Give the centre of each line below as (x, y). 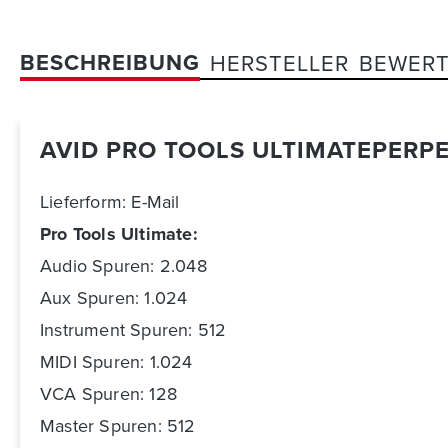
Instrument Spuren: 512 (133, 330)
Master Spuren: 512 (118, 426)
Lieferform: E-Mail (110, 202)
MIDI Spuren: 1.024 (116, 362)
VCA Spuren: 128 (108, 394)
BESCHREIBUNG (110, 62)
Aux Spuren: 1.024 (114, 298)
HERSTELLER (279, 63)
